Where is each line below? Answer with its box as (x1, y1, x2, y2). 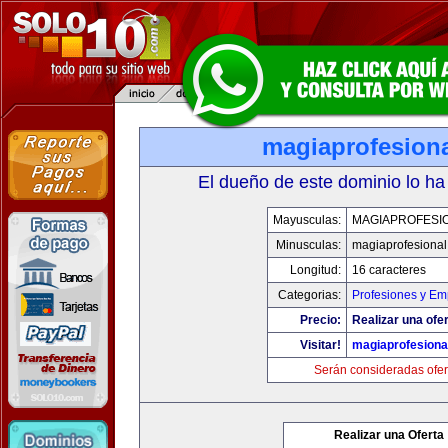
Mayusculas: (272, 213, 341, 227)
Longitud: (289, 263, 341, 277)
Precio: (299, 313, 341, 327)
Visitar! (299, 338, 341, 352)
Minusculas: (275, 238, 341, 252)
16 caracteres (351, 263, 426, 277)
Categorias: (277, 288, 341, 302)
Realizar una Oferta (334, 428, 444, 442)
